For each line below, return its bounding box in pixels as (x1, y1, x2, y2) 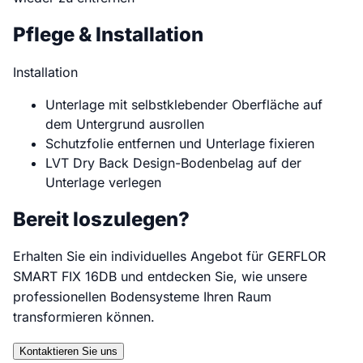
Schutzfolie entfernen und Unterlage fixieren (45, 135, 314, 152)
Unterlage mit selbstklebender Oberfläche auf (45, 96, 322, 113)
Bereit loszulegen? (13, 207, 190, 231)
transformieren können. (13, 309, 155, 326)
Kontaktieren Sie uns (19, 345, 117, 358)
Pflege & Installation (13, 22, 203, 46)
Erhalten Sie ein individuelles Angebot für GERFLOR (13, 248, 326, 265)
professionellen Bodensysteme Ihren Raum (13, 288, 271, 305)
